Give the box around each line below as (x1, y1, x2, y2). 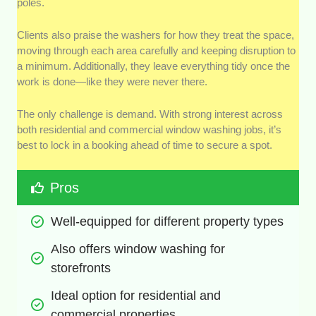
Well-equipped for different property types (51, 214, 284, 229)
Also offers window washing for (51, 242, 226, 257)
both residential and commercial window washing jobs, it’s (17, 123, 282, 136)
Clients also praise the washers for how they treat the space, (17, 29, 295, 42)
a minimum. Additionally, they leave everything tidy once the (17, 60, 291, 73)
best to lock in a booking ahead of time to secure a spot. (17, 139, 273, 152)
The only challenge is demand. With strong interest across (17, 108, 284, 121)
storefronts (51, 261, 111, 276)
